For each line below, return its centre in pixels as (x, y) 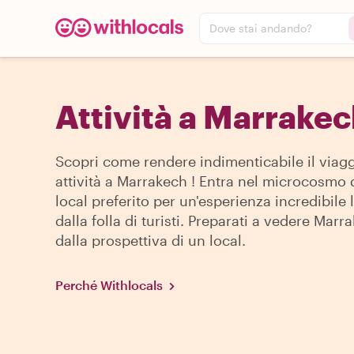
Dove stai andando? (261, 28)
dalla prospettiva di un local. (151, 240)
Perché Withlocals (109, 285)
